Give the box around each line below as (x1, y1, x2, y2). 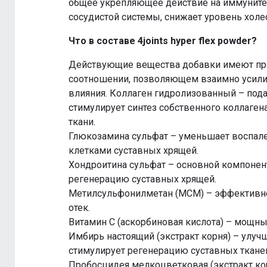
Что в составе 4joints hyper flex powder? (69, 35, 257, 47)
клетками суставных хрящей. (69, 145, 198, 157)
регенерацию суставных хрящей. (69, 173, 216, 185)
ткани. (69, 116, 95, 128)
